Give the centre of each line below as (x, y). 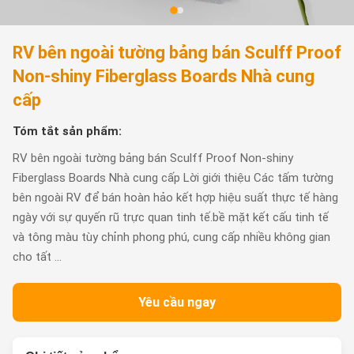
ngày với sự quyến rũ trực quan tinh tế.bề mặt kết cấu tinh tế (171, 217)
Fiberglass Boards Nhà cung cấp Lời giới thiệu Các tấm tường (173, 178)
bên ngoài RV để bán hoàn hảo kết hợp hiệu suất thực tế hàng (175, 198)
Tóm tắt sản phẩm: (67, 131)
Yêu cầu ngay (177, 302)
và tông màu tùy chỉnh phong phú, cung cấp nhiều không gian (171, 237)
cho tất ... (37, 257)
